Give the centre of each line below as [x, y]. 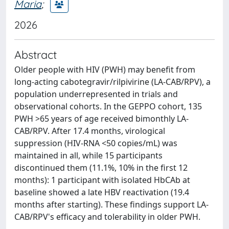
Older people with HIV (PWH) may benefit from [105, 70]
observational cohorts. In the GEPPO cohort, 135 [108, 106]
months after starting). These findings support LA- [111, 204]
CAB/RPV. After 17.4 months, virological [90, 131]
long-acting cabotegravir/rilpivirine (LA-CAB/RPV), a [112, 82]
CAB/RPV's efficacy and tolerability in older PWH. [107, 217]
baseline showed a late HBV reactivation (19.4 [102, 192]
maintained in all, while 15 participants [88, 155]
